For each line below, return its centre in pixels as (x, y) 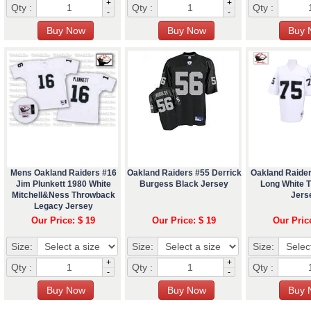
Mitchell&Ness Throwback (63, 195)
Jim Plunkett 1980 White (63, 184)
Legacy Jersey (63, 206)
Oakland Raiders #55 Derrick (184, 173)
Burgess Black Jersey (184, 184)
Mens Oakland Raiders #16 (63, 173)
